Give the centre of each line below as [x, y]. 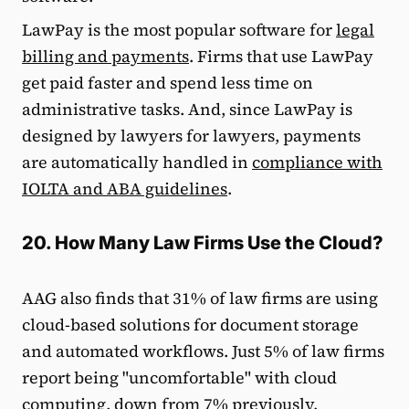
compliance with [317, 162]
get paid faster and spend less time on [168, 82]
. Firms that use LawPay [281, 56]
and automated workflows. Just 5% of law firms [203, 351]
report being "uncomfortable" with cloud [179, 377]
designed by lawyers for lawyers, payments [191, 135]
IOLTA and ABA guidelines [125, 188]
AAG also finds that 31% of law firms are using [200, 298]
